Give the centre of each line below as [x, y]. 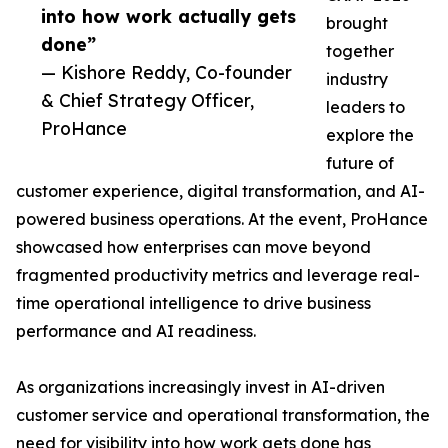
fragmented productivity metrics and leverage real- [218, 275]
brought [357, 23]
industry [357, 79]
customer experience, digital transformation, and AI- [220, 191]
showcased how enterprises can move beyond [193, 247]
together [360, 51]
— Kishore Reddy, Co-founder [166, 72]
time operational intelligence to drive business [193, 303]
